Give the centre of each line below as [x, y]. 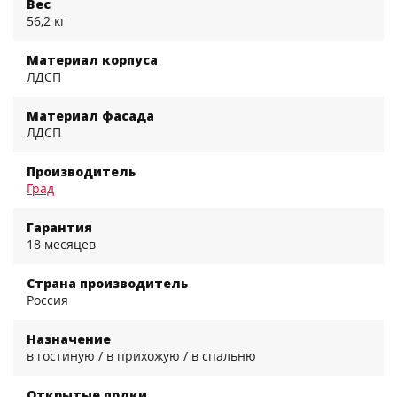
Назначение [69, 339]
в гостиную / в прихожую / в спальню [141, 356]
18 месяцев [61, 245]
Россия [47, 300]
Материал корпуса [92, 60]
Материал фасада [90, 116]
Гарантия [59, 228]
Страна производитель [107, 284]
